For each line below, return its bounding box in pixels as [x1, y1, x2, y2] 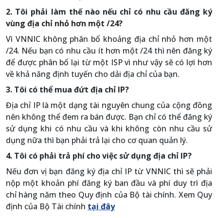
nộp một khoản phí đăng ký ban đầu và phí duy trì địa [6, 178, 212, 188]
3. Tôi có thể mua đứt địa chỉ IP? [6, 84, 129, 95]
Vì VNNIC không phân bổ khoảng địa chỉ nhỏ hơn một [6, 34, 212, 44]
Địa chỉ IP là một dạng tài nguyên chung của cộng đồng [6, 100, 212, 110]
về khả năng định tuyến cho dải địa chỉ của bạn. [6, 69, 180, 79]
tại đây [88, 201, 115, 212]
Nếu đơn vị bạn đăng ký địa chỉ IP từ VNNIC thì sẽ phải [6, 166, 212, 177]
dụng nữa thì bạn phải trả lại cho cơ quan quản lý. [6, 135, 188, 145]
